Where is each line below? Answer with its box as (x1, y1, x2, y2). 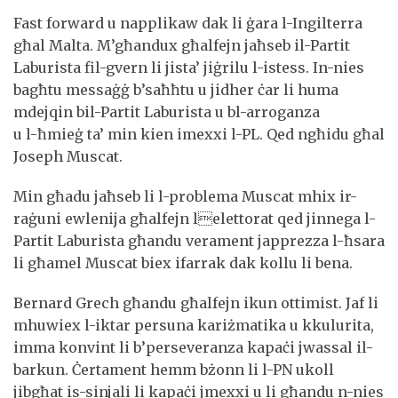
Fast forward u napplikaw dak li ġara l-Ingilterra (13, 13, 362, 32)
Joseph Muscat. (13, 147, 123, 165)
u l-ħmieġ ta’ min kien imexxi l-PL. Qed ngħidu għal (13, 124, 385, 143)
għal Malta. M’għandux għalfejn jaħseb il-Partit (13, 36, 350, 54)
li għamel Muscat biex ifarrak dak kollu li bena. (13, 253, 353, 272)
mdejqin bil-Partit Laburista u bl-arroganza (13, 102, 323, 121)
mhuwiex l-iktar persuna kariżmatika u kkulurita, (13, 315, 374, 334)
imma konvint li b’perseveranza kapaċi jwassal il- (13, 338, 373, 356)
